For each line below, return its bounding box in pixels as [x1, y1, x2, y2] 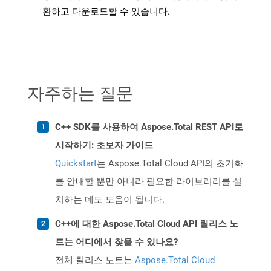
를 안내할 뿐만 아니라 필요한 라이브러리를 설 [55, 176, 242, 188]
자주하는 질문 [27, 81, 133, 105]
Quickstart [55, 158, 97, 169]
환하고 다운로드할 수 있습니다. [42, 6, 170, 18]
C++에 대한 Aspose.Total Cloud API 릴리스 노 [55, 218, 238, 230]
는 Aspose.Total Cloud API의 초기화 [97, 158, 243, 169]
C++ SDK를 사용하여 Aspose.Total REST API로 [55, 122, 243, 133]
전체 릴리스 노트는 [55, 255, 135, 266]
